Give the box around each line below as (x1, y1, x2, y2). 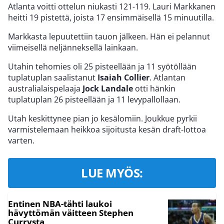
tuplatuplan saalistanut (8, 71, 97, 83)
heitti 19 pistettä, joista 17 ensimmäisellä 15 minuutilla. (8, 11, 214, 23)
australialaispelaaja (8, 82, 82, 94)
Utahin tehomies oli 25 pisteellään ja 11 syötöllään (8, 60, 196, 72)
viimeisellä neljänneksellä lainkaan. (8, 41, 138, 53)
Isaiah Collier (97, 71, 149, 83)
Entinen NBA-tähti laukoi (8, 197, 112, 209)
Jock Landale (82, 82, 133, 94)
